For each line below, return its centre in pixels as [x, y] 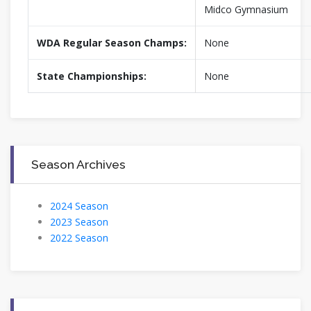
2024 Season [79, 206]
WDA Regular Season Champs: [112, 43]
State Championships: [92, 76]
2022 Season [79, 238]
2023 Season [79, 222]
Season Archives [78, 165]
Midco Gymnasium [246, 10]
